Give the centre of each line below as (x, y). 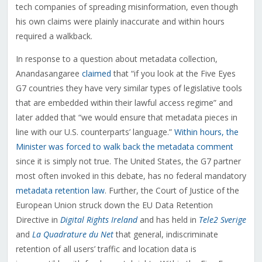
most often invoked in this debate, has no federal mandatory (131, 176)
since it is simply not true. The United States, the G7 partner (128, 161)
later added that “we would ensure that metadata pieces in (126, 118)
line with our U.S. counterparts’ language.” (95, 132)
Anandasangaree (49, 74)
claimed (96, 74)
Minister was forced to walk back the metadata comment (124, 147)
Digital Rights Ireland (99, 220)
